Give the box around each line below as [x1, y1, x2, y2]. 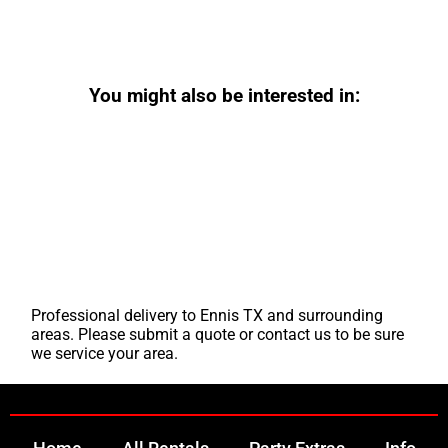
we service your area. [31, 343, 179, 363]
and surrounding [263, 305, 384, 325]
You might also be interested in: [88, 84, 360, 107]
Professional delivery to [31, 305, 201, 325]
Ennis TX [200, 305, 264, 325]
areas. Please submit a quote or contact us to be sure [31, 324, 405, 344]
